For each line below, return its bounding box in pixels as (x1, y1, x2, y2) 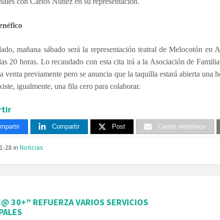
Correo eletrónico (158, 123, 206, 131)
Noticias (20, 143, 44, 152)
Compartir (52, 123, 80, 131)
